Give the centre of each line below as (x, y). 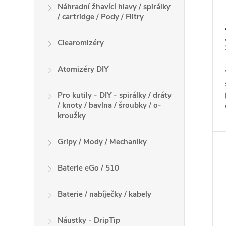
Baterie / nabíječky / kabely (105, 194)
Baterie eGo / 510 (89, 168)
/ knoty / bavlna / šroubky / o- (110, 105)
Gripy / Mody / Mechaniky (102, 142)
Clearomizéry (81, 43)
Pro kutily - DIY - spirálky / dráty (115, 95)
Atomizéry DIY (83, 69)
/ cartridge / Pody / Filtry (101, 17)
